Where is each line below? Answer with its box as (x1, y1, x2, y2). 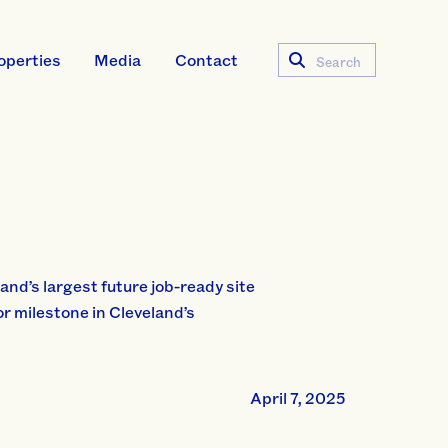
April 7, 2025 (250, 387, 346, 409)
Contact (174, 49, 238, 70)
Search (314, 61, 362, 81)
